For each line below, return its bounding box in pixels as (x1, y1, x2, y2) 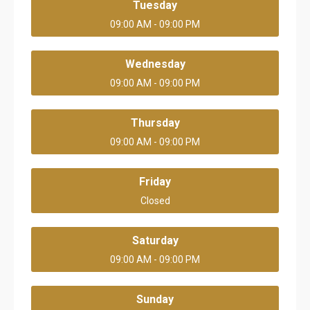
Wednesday (125, 57, 185, 71)
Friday (139, 175, 171, 188)
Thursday (130, 116, 180, 129)
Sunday (136, 293, 174, 306)
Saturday (131, 234, 179, 247)
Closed (140, 195, 170, 206)
